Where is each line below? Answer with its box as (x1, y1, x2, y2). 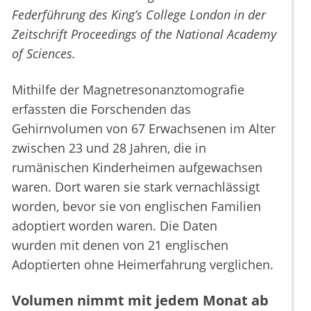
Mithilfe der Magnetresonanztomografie (12, 81, 244, 99)
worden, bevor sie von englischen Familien (12, 198, 261, 215)
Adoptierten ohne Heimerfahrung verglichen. (12, 256, 274, 274)
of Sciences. (12, 45, 76, 62)
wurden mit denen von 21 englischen (12, 237, 228, 254)
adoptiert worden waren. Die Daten (12, 217, 217, 235)
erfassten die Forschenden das (12, 101, 191, 118)
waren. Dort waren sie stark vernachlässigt (12, 178, 260, 196)
